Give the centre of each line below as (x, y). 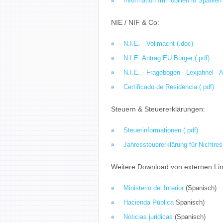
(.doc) (184, 44)
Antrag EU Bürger (167, 58)
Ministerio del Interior (154, 188)
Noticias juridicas (148, 217)
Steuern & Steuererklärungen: (158, 109)
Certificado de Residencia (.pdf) (169, 87)
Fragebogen (163, 72)
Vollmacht (161, 44)
